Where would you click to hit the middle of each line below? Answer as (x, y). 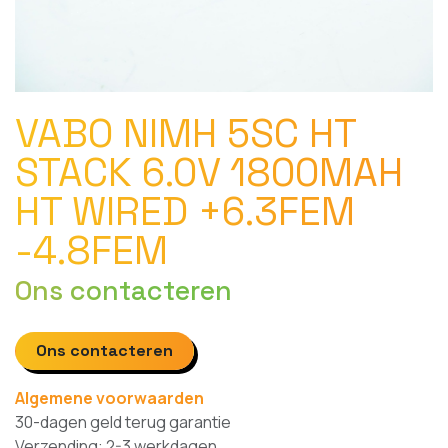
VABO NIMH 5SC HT (186, 133)
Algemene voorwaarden (109, 398)
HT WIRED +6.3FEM (185, 211)
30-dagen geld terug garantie (123, 422)
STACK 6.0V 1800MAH (209, 172)
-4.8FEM (91, 250)
